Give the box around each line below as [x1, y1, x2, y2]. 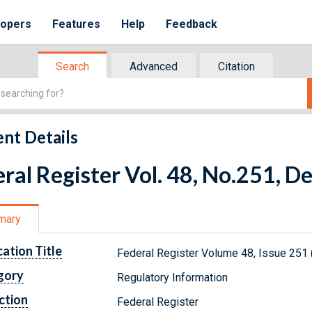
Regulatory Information [117, 270, 228, 284]
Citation [218, 60, 255, 73]
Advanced [130, 60, 178, 73]
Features [52, 17, 101, 31]
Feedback [166, 17, 218, 31]
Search [56, 60, 89, 73]
